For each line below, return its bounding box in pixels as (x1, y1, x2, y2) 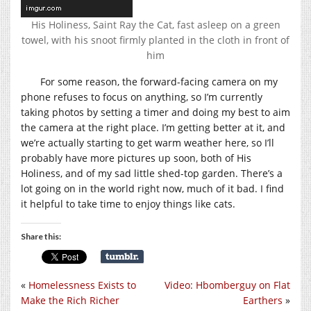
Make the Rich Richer (21, 293, 119, 307)
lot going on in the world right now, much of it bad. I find (21, 181, 284, 195)
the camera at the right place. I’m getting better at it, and (21, 120, 285, 134)
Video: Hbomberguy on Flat (165, 278, 290, 292)
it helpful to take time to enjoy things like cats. (21, 196, 235, 210)
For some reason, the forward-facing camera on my (40, 74, 278, 88)
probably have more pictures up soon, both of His (21, 151, 251, 165)
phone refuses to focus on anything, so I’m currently (21, 90, 262, 103)
